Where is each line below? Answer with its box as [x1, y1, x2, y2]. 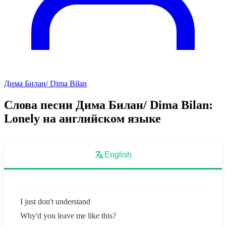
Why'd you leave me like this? [20, 211, 116, 220]
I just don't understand [20, 197, 90, 206]
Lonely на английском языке [4, 111, 161, 125]
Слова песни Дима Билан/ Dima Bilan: [4, 98, 213, 111]
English [104, 150, 132, 159]
